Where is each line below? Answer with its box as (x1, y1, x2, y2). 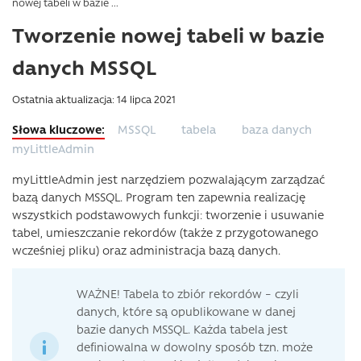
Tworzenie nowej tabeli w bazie (12, 21, 325, 48)
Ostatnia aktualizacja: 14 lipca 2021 (12, 92, 176, 106)
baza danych (242, 121, 312, 137)
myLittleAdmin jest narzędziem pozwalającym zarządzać (12, 171, 325, 187)
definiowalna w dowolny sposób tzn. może (77, 338, 313, 355)
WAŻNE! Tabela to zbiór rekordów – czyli (77, 285, 299, 301)
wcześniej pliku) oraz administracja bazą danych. (12, 242, 280, 258)
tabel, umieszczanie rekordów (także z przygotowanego (12, 224, 318, 240)
